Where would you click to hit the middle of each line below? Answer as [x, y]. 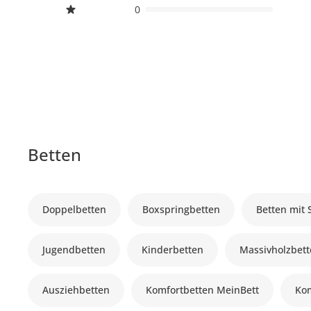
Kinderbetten [173, 249]
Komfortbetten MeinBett [203, 289]
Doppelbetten [75, 209]
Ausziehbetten [76, 289]
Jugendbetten [74, 249]
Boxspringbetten [182, 209]
